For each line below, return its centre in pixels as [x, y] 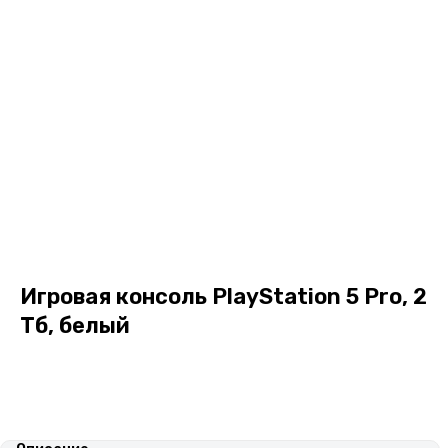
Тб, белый [75, 325]
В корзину [196, 384]
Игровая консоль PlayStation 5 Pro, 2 [223, 296]
